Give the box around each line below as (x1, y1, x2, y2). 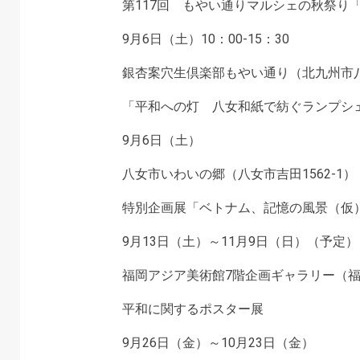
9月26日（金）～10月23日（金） (121, 335, 314, 350)
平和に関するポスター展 (121, 301, 264, 317)
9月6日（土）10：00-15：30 (121, 31, 289, 47)
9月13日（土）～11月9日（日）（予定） (121, 234, 358, 249)
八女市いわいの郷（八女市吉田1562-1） (121, 166, 356, 182)
